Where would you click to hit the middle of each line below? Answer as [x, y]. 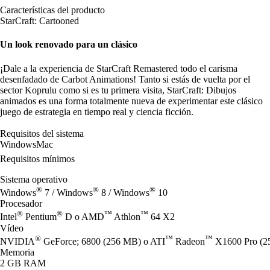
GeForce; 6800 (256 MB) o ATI [103, 241]
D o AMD [83, 217]
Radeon [189, 241]
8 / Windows [124, 193]
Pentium [40, 217]
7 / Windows [67, 193]
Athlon [126, 217]
